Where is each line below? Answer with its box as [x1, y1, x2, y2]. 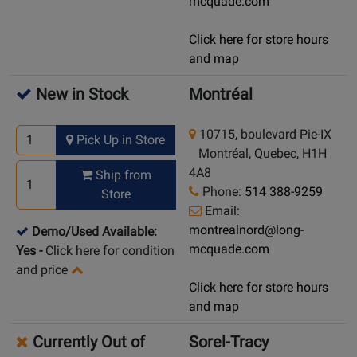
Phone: [199, 184, 245, 200]
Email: [202, 203, 240, 219]
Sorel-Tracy [189, 332, 269, 352]
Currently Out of [29, 332, 145, 352]
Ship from [92, 167, 152, 183]
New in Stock [32, 84, 128, 104]
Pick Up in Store [73, 132, 166, 148]
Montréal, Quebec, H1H [189, 146, 327, 162]
